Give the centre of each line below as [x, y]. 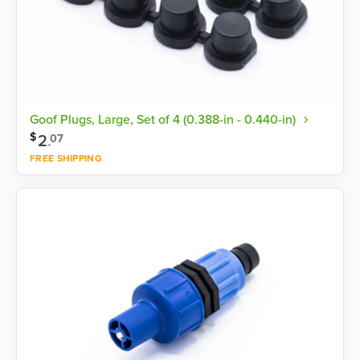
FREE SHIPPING [66, 159]
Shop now [282, 186]
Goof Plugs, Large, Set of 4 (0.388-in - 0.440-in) [163, 120]
